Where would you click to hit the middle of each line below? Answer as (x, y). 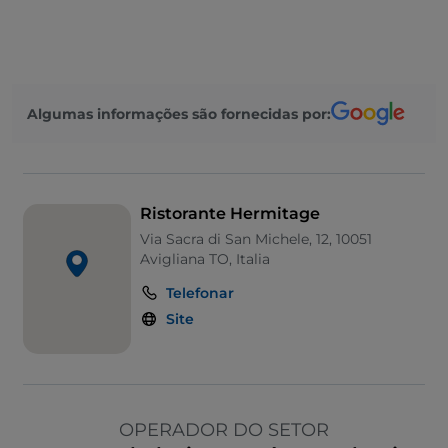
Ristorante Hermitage (229, 214)
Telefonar (199, 293)
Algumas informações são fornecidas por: (179, 113)
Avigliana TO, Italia (204, 259)
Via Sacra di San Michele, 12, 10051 (255, 239)
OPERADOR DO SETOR (224, 430)
